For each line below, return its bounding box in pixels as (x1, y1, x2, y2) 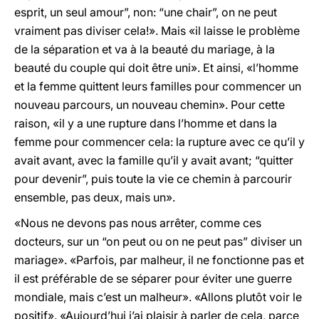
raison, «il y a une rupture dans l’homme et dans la (14, 116, 277, 130)
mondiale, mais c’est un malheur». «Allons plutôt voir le (14, 290, 302, 304)
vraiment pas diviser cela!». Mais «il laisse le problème (14, 23, 300, 38)
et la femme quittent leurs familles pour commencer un (14, 79, 301, 93)
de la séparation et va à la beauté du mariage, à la (14, 42, 275, 56)
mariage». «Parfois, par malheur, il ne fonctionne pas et (14, 253, 304, 267)
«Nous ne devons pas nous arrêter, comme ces (14, 216, 261, 230)
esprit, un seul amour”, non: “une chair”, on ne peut (14, 5, 277, 19)
